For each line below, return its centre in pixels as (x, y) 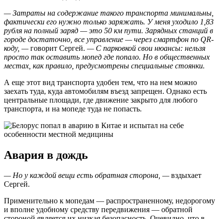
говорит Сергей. (58, 48)
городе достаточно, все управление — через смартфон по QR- (109, 39)
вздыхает (185, 175)
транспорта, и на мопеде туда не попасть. (73, 109)
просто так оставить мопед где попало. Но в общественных (107, 57)
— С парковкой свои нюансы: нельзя (146, 48)
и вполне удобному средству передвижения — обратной (98, 210)
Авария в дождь (46, 155)
